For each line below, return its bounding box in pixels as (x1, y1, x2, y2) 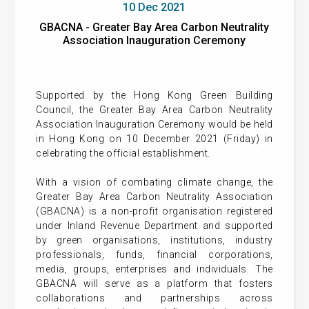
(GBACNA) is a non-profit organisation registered (36, 206, 273, 217)
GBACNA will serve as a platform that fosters (36, 278, 273, 289)
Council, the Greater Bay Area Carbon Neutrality (36, 104, 273, 115)
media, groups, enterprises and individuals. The (36, 263, 273, 275)
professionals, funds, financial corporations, (36, 249, 273, 260)
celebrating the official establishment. (36, 148, 210, 159)
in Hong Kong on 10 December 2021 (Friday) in (36, 133, 273, 144)
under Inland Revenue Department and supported (36, 220, 273, 231)
